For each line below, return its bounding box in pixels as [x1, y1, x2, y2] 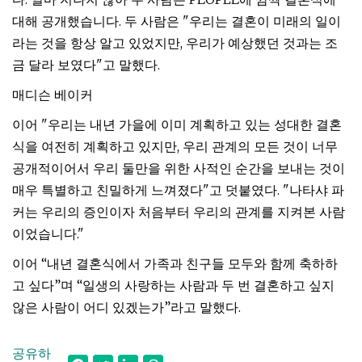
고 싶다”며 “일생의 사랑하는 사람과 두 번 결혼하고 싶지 [12, 277, 335, 293]
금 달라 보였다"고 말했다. [12, 57, 160, 73]
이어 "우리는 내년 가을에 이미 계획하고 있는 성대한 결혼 [12, 116, 342, 133]
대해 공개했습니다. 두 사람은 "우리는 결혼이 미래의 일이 [12, 13, 341, 29]
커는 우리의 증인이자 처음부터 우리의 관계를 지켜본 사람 [12, 204, 345, 220]
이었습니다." [12, 225, 84, 242]
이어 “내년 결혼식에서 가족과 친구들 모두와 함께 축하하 [12, 255, 338, 271]
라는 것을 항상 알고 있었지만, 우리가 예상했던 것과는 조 [12, 35, 338, 51]
